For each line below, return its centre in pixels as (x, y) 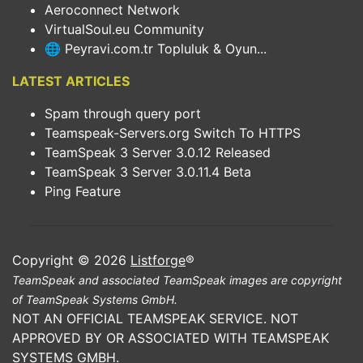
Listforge (158, 260)
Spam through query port (123, 113)
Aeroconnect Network (112, 10)
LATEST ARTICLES (71, 81)
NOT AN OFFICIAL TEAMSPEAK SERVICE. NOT (155, 318)
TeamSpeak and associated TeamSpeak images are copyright (177, 280)
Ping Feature (83, 191)
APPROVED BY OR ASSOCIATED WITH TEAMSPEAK (171, 338)
